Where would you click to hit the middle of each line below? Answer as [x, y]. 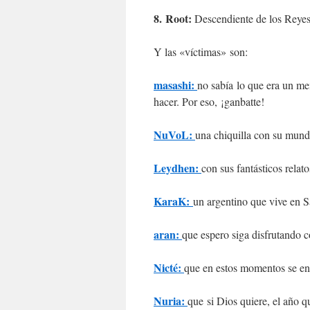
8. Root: [173, 18]
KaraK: [172, 201]
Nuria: [169, 301]
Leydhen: [176, 168]
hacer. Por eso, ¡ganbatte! [209, 101]
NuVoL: [173, 135]
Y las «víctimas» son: [201, 52]
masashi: [174, 85]
